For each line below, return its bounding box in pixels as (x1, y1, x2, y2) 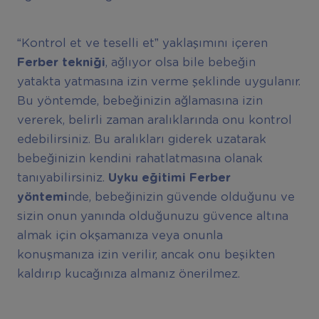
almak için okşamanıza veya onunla (16, 229, 223, 241)
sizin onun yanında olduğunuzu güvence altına (16, 210, 288, 222)
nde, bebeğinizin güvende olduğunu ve (67, 191, 295, 203)
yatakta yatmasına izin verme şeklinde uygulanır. (16, 75, 300, 88)
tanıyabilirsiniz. (16, 172, 108, 184)
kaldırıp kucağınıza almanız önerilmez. (16, 268, 240, 280)
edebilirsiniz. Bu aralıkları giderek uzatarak (16, 133, 266, 145)
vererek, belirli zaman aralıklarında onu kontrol (16, 114, 292, 126)
